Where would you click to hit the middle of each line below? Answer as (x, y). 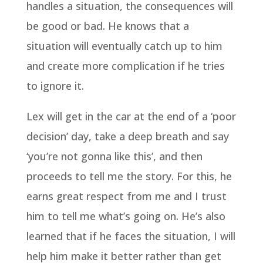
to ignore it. (55, 86)
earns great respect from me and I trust (126, 196)
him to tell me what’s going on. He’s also (126, 216)
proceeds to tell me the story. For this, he (129, 176)
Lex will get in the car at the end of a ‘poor (131, 116)
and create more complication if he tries (125, 66)
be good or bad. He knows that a (107, 26)
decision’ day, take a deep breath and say (127, 136)
